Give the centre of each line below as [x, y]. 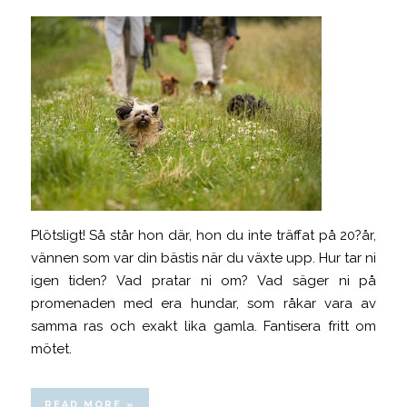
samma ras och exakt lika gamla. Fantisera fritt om [203, 326]
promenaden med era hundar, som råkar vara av [203, 303]
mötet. [51, 348]
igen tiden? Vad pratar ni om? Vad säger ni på [203, 280]
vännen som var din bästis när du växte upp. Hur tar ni [203, 258]
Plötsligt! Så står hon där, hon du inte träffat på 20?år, [203, 235]
